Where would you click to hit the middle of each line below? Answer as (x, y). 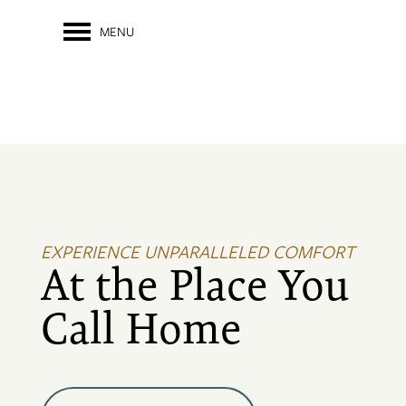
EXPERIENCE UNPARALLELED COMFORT (198, 251)
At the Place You (195, 285)
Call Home (141, 328)
